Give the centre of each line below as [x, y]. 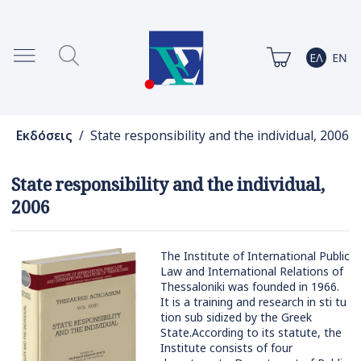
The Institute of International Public [255, 256]
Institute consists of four [226, 348]
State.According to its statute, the [251, 333]
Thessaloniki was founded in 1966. [250, 287]
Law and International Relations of [252, 272]
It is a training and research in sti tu [253, 302]
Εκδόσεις [44, 136]
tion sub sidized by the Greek [236, 317]
